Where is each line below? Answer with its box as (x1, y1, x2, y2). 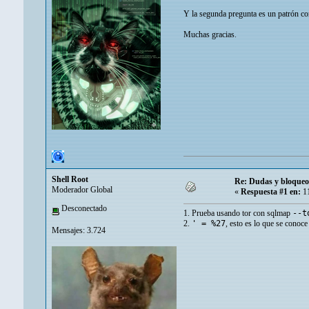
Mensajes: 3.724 (52, 225, 106, 235)
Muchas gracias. (183, 30, 237, 40)
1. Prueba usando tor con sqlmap (183, 208, 292, 219)
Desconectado (59, 203, 107, 214)
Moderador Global (52, 185, 112, 195)
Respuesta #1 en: (241, 187, 301, 197)
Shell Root (52, 175, 88, 185)
